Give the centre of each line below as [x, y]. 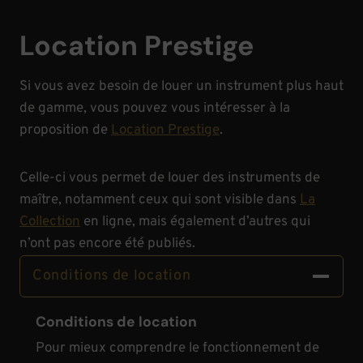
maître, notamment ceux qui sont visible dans [160, 200]
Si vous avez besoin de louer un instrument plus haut [181, 87]
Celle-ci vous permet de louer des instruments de [170, 178]
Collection [50, 222]
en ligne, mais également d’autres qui [195, 222]
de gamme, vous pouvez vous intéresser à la [155, 109]
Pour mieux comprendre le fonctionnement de [177, 348]
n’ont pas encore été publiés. [107, 244]
